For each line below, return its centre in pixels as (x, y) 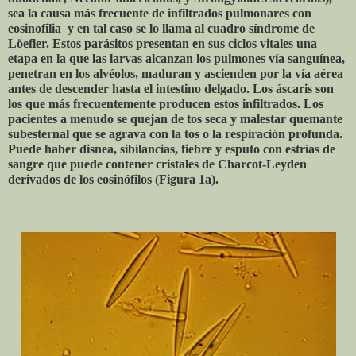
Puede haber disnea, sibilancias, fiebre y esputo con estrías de (172, 149)
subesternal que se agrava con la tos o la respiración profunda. (175, 134)
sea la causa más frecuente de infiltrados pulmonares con (160, 14)
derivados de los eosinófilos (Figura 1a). (113, 180)
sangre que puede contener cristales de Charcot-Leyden (157, 164)
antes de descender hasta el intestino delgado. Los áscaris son (171, 89)
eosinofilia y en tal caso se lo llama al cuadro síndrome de (161, 29)
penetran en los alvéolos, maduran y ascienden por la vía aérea (176, 74)
